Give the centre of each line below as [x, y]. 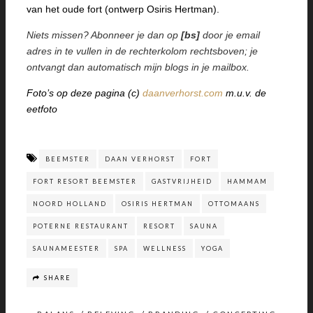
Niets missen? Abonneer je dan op [104, 35]
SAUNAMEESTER [66, 248]
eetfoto [42, 109]
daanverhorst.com [183, 93]
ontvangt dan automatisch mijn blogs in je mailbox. [138, 67]
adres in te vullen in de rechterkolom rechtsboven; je [142, 51]
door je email [230, 35]
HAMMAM [247, 181]
